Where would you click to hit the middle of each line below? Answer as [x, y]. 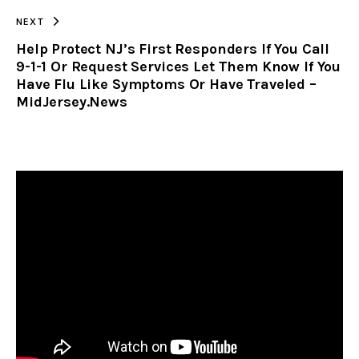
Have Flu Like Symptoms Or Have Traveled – [166, 84]
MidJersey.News [72, 101]
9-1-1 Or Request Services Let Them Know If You [179, 66]
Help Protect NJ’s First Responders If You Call [173, 48]
